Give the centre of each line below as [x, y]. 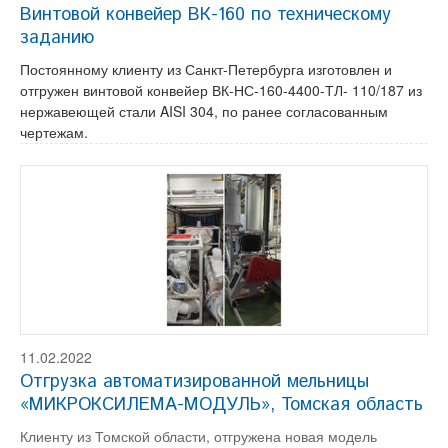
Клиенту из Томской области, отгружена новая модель [198, 436]
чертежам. [54, 132]
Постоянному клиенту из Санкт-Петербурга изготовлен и [206, 69]
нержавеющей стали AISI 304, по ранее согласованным [204, 111]
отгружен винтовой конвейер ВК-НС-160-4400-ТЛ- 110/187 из [221, 90]
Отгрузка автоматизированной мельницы [194, 382]
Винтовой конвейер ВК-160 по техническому [205, 15]
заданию [57, 38]
